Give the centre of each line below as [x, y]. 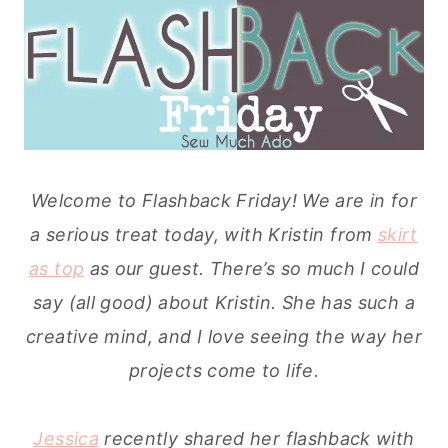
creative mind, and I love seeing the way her [224, 337]
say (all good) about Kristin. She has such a [224, 303]
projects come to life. [224, 371]
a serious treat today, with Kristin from [204, 235]
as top [57, 269]
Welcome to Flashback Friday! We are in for [224, 201]
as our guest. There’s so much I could [251, 269]
